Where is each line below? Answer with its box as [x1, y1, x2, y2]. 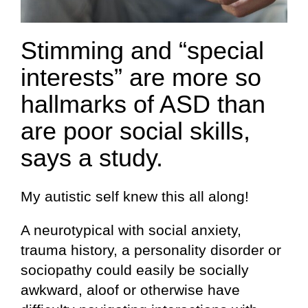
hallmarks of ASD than [21, 90, 265, 119]
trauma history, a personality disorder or [21, 241, 281, 258]
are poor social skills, [21, 117, 250, 146]
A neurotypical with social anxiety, [21, 221, 241, 238]
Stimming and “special [21, 36, 264, 65]
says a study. [21, 144, 163, 173]
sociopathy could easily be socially [21, 261, 249, 278]
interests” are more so [21, 63, 261, 92]
